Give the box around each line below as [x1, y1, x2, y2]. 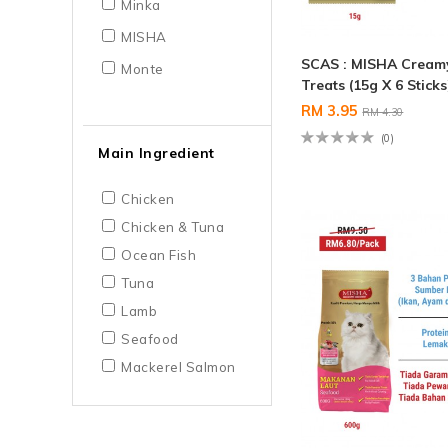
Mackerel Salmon [121, 359, 236, 376]
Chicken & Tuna [121, 219, 224, 236]
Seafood [121, 331, 179, 348]
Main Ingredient [98, 144, 215, 163]
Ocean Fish [121, 247, 196, 264]
